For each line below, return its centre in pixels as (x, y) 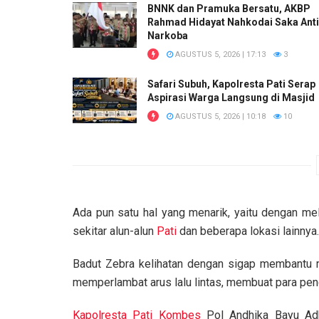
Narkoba (168, 35)
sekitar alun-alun (115, 231)
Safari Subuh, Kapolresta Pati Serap (231, 84)
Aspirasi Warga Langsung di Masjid (231, 97)
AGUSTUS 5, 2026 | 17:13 (219, 54)
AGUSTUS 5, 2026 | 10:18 (219, 116)
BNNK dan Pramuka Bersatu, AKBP (229, 8)
